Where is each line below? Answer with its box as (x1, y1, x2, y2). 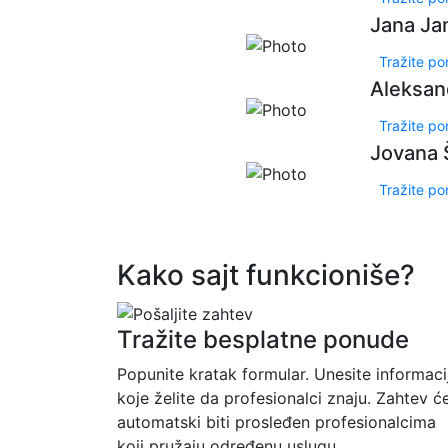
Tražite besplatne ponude (117, 324, 409, 354)
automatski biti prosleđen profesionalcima (117, 411, 436, 432)
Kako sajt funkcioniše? (117, 258, 415, 292)
